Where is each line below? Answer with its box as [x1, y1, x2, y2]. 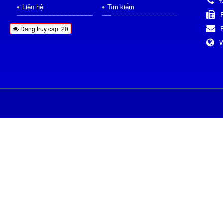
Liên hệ [22, 2, 43, 12]
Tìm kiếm [107, 2, 134, 12]
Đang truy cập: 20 [19, 24, 68, 33]
